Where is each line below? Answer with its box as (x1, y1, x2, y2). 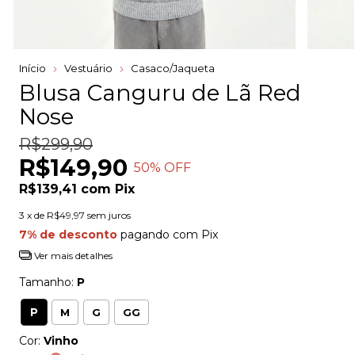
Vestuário (64, 61, 113, 74)
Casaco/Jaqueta (131, 61, 215, 74)
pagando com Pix (117, 227, 218, 242)
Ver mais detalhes (31, 249, 113, 261)
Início (19, 61, 46, 74)
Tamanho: (19, 274, 77, 289)
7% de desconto (19, 227, 117, 242)
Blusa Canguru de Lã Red (19, 78, 301, 106)
